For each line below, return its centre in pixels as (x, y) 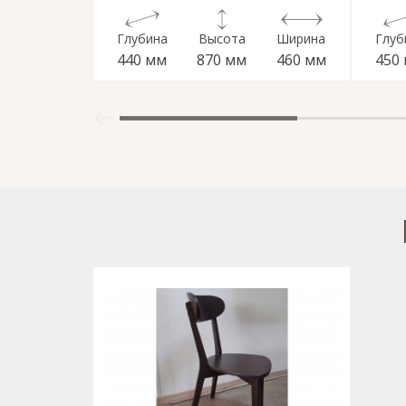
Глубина (143, 39)
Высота (222, 39)
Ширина (301, 39)
